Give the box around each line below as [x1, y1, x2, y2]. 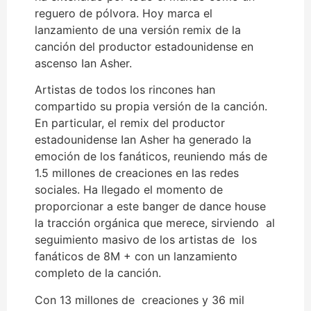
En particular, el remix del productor [35, 116, 225, 131]
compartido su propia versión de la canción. [35, 99, 267, 114]
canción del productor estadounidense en [35, 39, 253, 53]
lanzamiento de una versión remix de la [35, 22, 241, 37]
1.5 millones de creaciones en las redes [35, 166, 239, 180]
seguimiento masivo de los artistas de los [35, 233, 257, 247]
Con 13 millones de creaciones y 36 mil [35, 292, 244, 307]
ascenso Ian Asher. [35, 56, 132, 70]
